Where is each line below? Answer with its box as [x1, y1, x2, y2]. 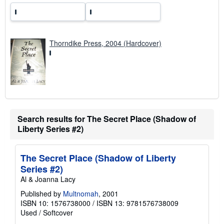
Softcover [43, 207, 73, 218]
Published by [20, 188, 63, 199]
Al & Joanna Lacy [20, 174, 75, 184]
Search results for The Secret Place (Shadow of [17, 113, 196, 125]
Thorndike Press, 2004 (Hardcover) [49, 37, 161, 48]
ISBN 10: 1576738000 [20, 198, 90, 208]
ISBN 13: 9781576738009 [96, 198, 178, 208]
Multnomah [63, 188, 98, 199]
